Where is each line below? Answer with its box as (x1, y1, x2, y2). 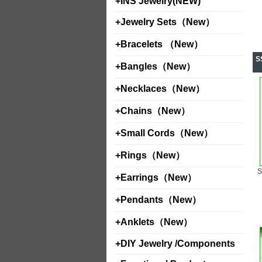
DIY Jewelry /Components (120, 239, 235, 249)
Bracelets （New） (120, 39, 203, 49)
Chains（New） (120, 106, 190, 116)
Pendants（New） (120, 195, 201, 205)
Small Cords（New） (120, 128, 213, 138)
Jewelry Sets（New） (120, 17, 215, 27)
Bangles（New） (120, 61, 195, 71)
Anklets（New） (120, 217, 192, 227)
